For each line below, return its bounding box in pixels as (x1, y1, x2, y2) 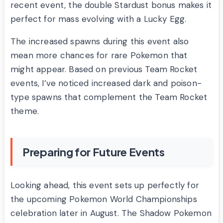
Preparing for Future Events (22, 145, 165, 159)
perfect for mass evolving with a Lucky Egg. (10, 13, 187, 25)
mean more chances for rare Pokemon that (10, 50, 188, 61)
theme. (10, 106, 39, 117)
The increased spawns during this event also (10, 36, 189, 47)
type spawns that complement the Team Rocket (10, 92, 208, 103)
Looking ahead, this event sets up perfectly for (10, 180, 199, 191)
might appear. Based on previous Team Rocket (10, 64, 198, 75)
